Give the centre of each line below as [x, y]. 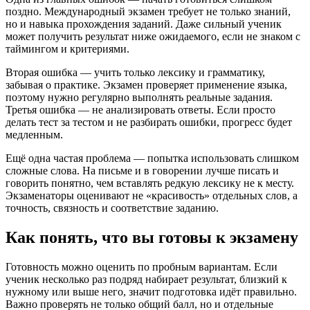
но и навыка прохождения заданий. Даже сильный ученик [144, 24]
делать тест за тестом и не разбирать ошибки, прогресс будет [149, 122]
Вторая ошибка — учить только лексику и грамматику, [135, 72]
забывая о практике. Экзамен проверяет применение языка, [146, 84]
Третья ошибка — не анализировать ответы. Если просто [140, 109]
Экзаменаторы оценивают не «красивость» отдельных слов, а [152, 195]
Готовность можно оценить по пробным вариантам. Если [142, 266]
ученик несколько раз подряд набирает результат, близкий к [146, 279]
